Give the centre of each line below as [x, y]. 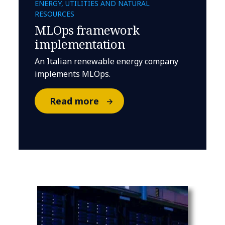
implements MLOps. [73, 74]
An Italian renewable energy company [107, 62]
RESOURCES [55, 14]
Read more [74, 101]
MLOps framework [87, 30]
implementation [80, 44]
